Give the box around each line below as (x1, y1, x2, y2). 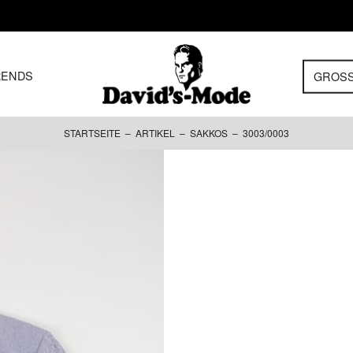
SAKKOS (190, 126, 228, 139)
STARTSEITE (64, 126, 121, 139)
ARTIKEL (136, 126, 175, 139)
